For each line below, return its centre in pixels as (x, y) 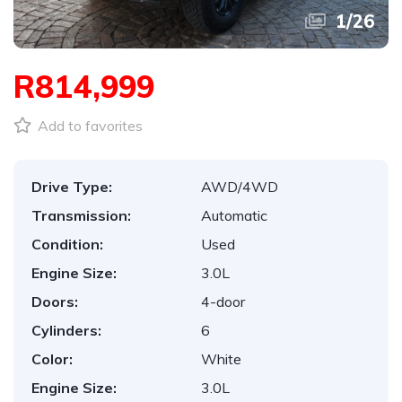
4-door (223, 301)
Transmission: (81, 215)
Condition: (67, 244)
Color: (52, 359)
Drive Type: (72, 187)
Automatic (234, 215)
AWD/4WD (240, 187)
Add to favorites (88, 126)
